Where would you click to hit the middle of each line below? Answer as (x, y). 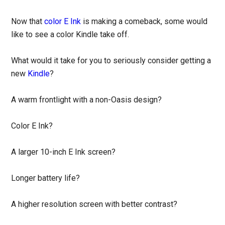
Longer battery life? (46, 178)
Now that (28, 22)
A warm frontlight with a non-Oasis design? (87, 100)
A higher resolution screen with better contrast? (94, 204)
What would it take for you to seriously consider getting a (111, 61)
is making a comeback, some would (144, 22)
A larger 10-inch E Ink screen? (64, 152)
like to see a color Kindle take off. (70, 35)
